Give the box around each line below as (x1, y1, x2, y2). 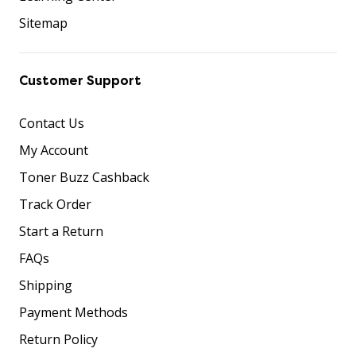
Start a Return (19, 222, 103, 240)
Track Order (19, 195, 91, 213)
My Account (19, 141, 88, 159)
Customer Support (19, 72, 141, 89)
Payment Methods (19, 303, 128, 321)
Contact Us (19, 114, 84, 132)
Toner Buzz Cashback (19, 168, 149, 186)
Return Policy (19, 330, 98, 348)
